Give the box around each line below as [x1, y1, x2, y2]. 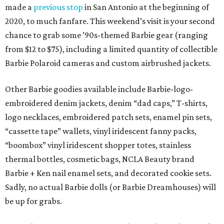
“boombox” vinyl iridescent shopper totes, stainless [5, 140, 191, 150]
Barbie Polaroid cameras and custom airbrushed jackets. [5, 58, 211, 68]
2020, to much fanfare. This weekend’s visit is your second [5, 16, 215, 26]
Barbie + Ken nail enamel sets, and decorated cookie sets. [5, 168, 211, 178]
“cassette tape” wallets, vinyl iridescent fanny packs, [5, 126, 196, 136]
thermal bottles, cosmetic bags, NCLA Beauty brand [5, 154, 194, 164]
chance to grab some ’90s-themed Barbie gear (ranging [5, 30, 208, 40]
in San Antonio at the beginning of [83, 2, 209, 12]
